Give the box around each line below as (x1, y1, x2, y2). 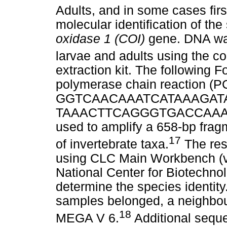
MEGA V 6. (56, 211, 119, 225)
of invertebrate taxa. (56, 137, 169, 152)
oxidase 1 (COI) (56, 31, 148, 46)
